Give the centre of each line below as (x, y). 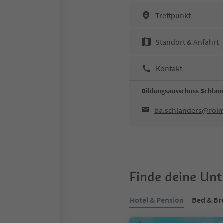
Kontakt (169, 68)
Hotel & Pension (157, 200)
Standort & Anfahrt (187, 42)
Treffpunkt (173, 15)
